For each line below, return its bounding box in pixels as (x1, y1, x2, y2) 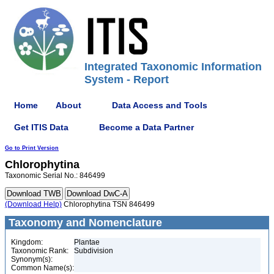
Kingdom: (11, 238, 43, 246)
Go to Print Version (5, 145, 59, 151)
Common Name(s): (11, 264, 74, 272)
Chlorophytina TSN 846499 (62, 200, 155, 209)
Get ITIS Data (14, 122, 68, 132)
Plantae (74, 238, 100, 246)
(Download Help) (5, 200, 62, 209)
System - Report (84, 73, 169, 86)
